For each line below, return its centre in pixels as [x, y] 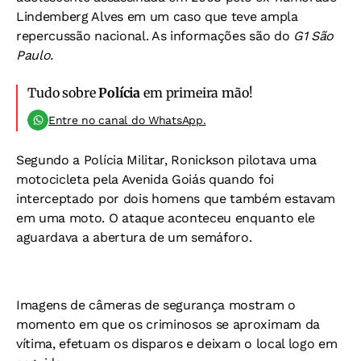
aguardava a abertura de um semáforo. [134, 237]
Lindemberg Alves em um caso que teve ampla [157, 17]
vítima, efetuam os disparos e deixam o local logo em [177, 344]
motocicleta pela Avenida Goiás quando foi [145, 179]
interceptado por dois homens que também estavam [176, 199]
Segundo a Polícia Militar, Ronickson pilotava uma [166, 160]
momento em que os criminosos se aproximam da [168, 324]
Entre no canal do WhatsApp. [127, 120]
